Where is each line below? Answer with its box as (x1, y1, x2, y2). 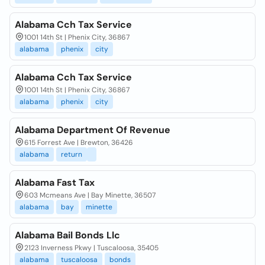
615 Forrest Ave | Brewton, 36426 (24, 138, 133, 147)
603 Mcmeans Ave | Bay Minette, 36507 (24, 190, 156, 200)
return (61, 150, 82, 159)
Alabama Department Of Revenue (15, 124, 170, 136)
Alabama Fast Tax (15, 176, 95, 189)
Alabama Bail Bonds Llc (15, 229, 120, 241)
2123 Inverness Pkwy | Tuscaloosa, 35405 (24, 243, 159, 253)
